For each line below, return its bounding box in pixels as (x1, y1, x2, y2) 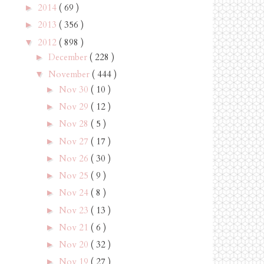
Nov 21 (59, 221, 91, 233)
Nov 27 (59, 135, 91, 147)
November (48, 68, 92, 81)
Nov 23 (59, 204, 91, 216)
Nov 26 (59, 152, 91, 164)
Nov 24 (59, 187, 91, 199)
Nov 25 (59, 170, 91, 181)
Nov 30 (59, 83, 91, 95)
